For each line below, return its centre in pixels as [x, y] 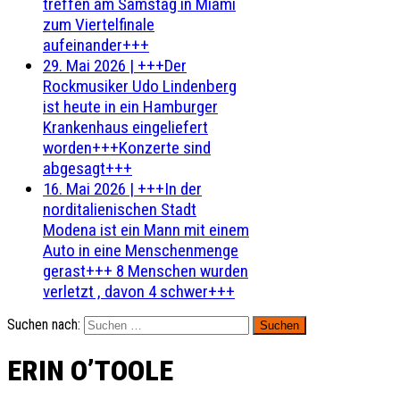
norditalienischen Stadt [120, 209]
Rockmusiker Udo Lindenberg [140, 86]
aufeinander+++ [96, 45]
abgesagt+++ [87, 168]
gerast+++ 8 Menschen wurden [146, 271]
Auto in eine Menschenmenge [141, 250]
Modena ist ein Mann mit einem [146, 230]
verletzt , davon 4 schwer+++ [139, 292]
